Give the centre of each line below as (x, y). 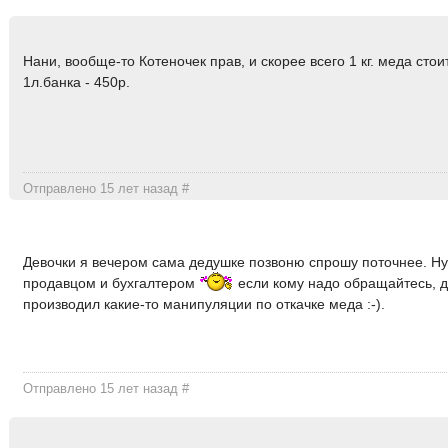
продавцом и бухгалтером (111, 283)
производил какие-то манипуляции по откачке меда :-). (204, 304)
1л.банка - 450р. (77, 82)
